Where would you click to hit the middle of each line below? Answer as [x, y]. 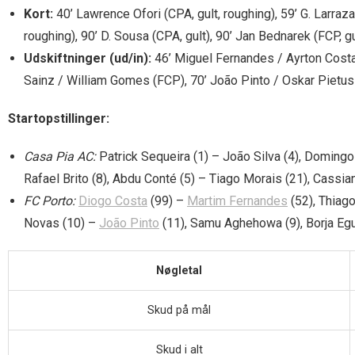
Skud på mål [179, 310]
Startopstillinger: [59, 118]
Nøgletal [179, 270]
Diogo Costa [113, 200]
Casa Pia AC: [60, 156]
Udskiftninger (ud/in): [88, 58]
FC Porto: [50, 200]
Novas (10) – [61, 223]
